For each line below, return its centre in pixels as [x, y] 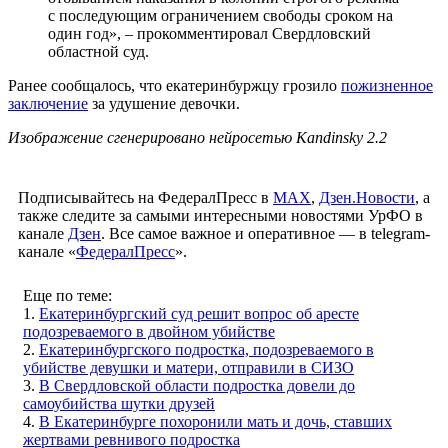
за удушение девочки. [164, 103]
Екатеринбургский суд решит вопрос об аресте [199, 313]
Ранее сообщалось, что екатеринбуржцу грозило [174, 85]
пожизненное [387, 85]
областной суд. [98, 51]
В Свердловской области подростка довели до [197, 385]
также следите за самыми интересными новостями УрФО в [220, 215]
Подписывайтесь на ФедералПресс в [145, 197]
